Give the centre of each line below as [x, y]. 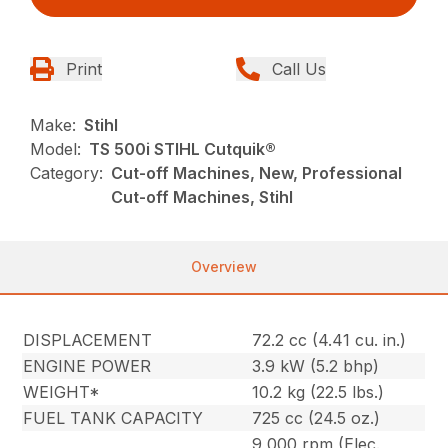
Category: [67, 173]
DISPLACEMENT [88, 340]
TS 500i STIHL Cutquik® [183, 149]
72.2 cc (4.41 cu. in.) [329, 340]
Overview [224, 267]
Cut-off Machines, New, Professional [257, 173]
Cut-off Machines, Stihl [202, 197]
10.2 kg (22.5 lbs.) [318, 392]
